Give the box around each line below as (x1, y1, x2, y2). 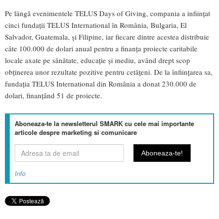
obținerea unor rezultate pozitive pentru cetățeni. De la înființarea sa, (5, 67, 213, 77)
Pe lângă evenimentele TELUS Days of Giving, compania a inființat (5, 8, 210, 19)
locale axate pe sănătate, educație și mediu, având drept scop (5, 55, 190, 66)
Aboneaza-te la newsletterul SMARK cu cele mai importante (15, 119, 194, 129)
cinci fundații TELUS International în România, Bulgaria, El (5, 20, 187, 30)
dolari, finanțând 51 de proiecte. (5, 90, 105, 101)
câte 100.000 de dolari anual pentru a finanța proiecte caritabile (5, 44, 197, 54)
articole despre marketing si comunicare (15, 128, 137, 137)
